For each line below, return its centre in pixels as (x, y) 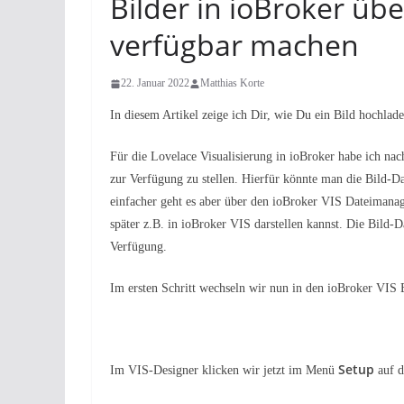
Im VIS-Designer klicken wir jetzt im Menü (224, 370)
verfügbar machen (234, 45)
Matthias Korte (232, 83)
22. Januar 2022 (155, 83)
